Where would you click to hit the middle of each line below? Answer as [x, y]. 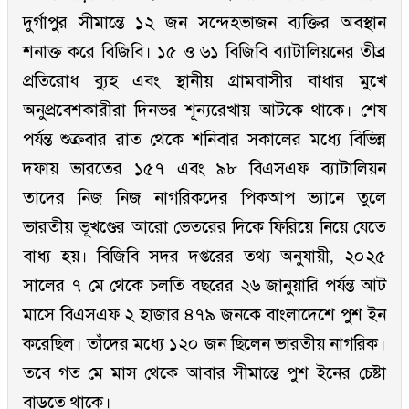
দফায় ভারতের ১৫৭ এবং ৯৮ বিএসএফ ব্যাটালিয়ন [204, 169]
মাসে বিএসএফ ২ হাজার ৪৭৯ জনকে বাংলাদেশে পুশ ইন [204, 315]
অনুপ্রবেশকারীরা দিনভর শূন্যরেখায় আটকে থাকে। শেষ [204, 110]
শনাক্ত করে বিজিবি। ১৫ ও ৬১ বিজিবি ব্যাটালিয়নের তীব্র [204, 52]
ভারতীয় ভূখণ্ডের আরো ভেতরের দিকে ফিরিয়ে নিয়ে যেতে [204, 227]
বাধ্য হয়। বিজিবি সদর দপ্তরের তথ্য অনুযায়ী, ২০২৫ [204, 257]
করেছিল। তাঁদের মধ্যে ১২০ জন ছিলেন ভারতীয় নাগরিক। [204, 344]
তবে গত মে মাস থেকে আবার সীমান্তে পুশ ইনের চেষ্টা [204, 373]
